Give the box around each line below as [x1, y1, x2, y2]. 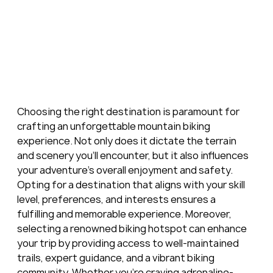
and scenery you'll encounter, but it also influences [16, 148, 250, 162]
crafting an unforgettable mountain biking [16, 119, 212, 133]
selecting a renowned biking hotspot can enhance [16, 221, 249, 235]
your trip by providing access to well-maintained [16, 236, 241, 250]
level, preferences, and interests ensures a [16, 192, 218, 206]
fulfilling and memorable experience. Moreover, [16, 207, 233, 221]
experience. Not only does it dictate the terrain [16, 133, 238, 147]
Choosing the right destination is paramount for [16, 104, 241, 118]
